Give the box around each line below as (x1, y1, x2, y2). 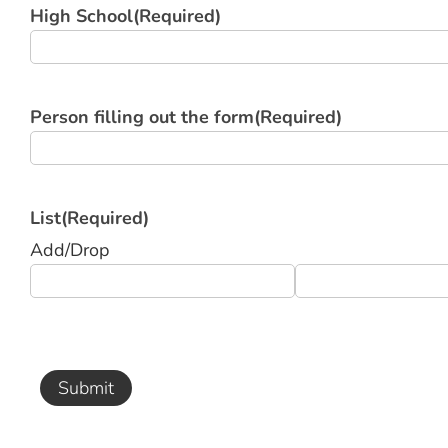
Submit (58, 376, 114, 400)
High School (30, 4, 133, 28)
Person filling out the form (30, 105, 254, 129)
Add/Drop (30, 238, 110, 262)
